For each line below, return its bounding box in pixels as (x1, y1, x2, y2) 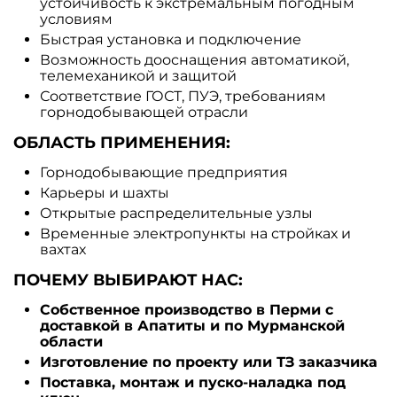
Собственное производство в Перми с (40, 300, 333, 318)
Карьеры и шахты (40, 183, 169, 201)
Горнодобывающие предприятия (40, 163, 288, 181)
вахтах (40, 240, 86, 258)
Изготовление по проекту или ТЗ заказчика (40, 353, 378, 370)
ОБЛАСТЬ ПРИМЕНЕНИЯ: (13, 132, 230, 152)
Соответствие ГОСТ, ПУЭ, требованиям (40, 87, 326, 105)
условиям (40, 10, 113, 27)
